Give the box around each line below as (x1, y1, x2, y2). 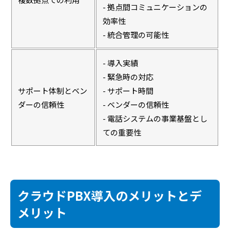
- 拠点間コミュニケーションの (103, 1, 207, 12)
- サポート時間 (103, 85, 154, 96)
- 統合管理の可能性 (103, 29, 169, 40)
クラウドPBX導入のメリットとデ (17, 186, 202, 204)
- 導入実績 (103, 57, 138, 68)
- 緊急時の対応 (103, 71, 154, 82)
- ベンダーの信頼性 (103, 99, 169, 110)
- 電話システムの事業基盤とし (103, 112, 207, 124)
